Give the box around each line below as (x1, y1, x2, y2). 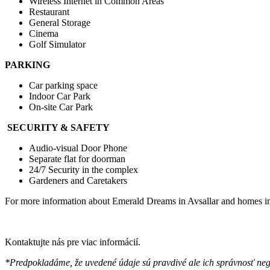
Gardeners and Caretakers (29, 175, 127, 186)
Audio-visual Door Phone (29, 143, 127, 154)
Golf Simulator (29, 39, 86, 50)
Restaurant (29, 7, 69, 17)
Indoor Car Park (29, 91, 90, 102)
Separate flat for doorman (29, 154, 125, 165)
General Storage (29, 17, 90, 28)
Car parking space (29, 80, 98, 91)
